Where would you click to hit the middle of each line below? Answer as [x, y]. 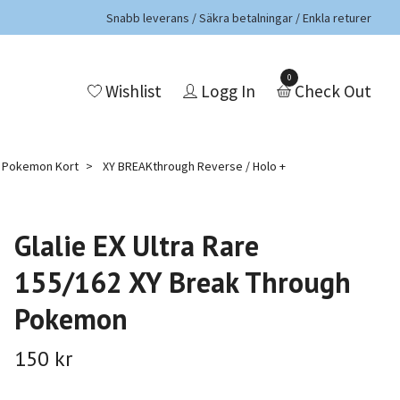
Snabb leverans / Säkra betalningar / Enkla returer [239, 17]
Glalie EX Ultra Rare [136, 245]
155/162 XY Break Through [182, 282]
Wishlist [133, 92]
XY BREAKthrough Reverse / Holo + [194, 166]
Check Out [333, 92]
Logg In [228, 92]
